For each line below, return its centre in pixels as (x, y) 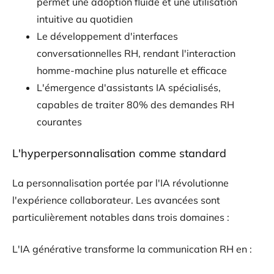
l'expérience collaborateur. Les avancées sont (116, 200)
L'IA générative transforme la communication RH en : (132, 249)
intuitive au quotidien (85, 19)
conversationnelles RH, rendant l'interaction (136, 53)
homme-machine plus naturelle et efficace (132, 70)
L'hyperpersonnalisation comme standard (119, 153)
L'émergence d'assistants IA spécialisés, (129, 87)
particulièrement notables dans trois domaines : (121, 217)
